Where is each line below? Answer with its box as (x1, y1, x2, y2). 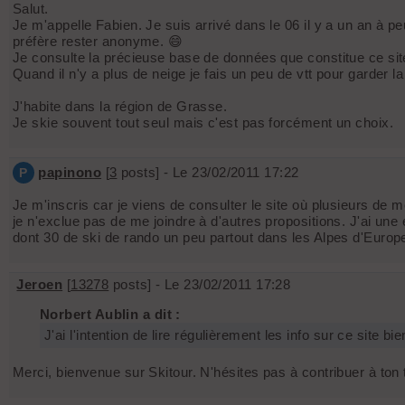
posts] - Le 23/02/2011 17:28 (108, 277, 291, 293)
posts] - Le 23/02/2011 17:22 (117, 165, 299, 181)
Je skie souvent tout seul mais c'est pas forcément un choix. (13, 115, 393, 131)
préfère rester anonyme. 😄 (13, 33, 184, 50)
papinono (38, 165, 102, 181)
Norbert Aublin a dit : (40, 306, 181, 323)
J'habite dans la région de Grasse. (13, 99, 228, 115)
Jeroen (16, 277, 63, 293)
